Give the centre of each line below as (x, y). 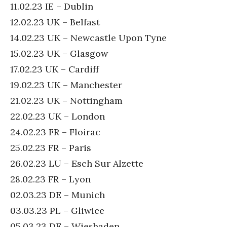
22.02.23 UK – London (58, 116)
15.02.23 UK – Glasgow (59, 53)
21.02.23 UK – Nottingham (66, 100)
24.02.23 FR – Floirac (55, 132)
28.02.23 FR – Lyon (50, 179)
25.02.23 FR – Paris (51, 147)
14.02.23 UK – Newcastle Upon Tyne (88, 37)
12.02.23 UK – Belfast (55, 22)
